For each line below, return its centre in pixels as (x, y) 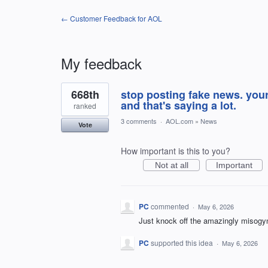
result (71, 95)
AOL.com (179, 121)
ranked (85, 106)
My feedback (101, 63)
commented (171, 206)
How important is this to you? (176, 151)
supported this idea (183, 243)
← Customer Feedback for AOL (112, 18)
